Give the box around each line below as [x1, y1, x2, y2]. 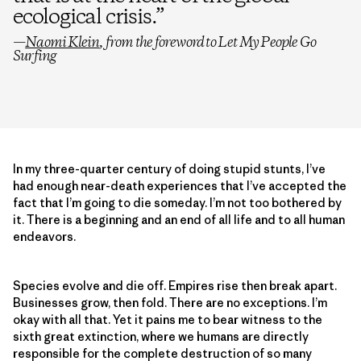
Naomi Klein [25, 32, 100, 52]
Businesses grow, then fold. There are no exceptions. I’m [13, 294, 327, 310]
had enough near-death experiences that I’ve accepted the [13, 177, 346, 193]
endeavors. [13, 228, 76, 244]
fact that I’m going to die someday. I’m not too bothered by [13, 194, 342, 210]
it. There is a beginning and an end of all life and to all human [13, 211, 345, 227]
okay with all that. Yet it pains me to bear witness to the [13, 311, 322, 327]
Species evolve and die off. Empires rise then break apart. [13, 277, 337, 293]
